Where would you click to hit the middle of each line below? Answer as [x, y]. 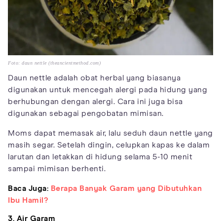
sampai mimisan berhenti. [57, 169]
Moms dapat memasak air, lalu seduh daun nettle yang [110, 133]
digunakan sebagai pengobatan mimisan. [86, 114]
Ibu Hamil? [28, 201]
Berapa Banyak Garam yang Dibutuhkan [126, 189]
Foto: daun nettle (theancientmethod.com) [54, 63]
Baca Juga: [28, 189]
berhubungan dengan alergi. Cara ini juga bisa [95, 102]
